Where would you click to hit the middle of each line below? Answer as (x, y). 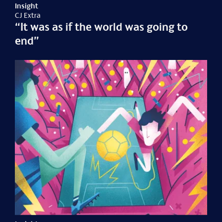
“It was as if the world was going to (102, 27)
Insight (27, 6)
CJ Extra (28, 15)
